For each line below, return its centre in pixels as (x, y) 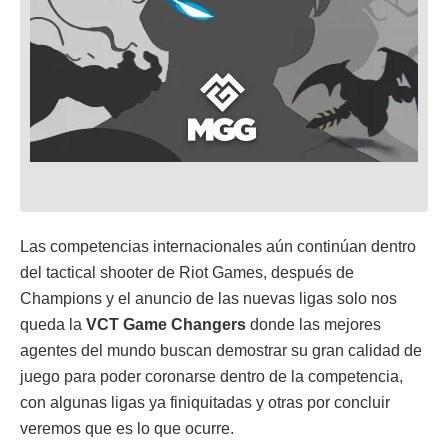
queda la (53, 324)
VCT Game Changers (166, 324)
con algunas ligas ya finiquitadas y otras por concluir (205, 402)
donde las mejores (313, 324)
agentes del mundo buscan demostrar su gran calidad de (221, 350)
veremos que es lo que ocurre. (127, 428)
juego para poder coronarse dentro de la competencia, (211, 376)
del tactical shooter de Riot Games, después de (187, 272)
